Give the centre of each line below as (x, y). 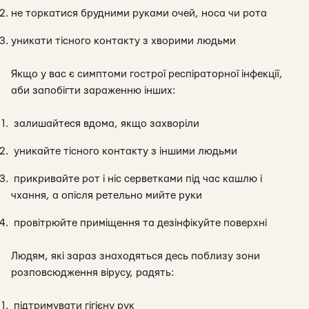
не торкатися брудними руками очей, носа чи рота (139, 13)
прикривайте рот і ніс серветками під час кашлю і (137, 179)
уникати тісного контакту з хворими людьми (123, 41)
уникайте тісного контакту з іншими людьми (124, 151)
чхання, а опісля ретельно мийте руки (107, 196)
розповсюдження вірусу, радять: (92, 273)
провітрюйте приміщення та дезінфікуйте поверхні (139, 223)
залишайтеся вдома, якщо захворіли (105, 124)
